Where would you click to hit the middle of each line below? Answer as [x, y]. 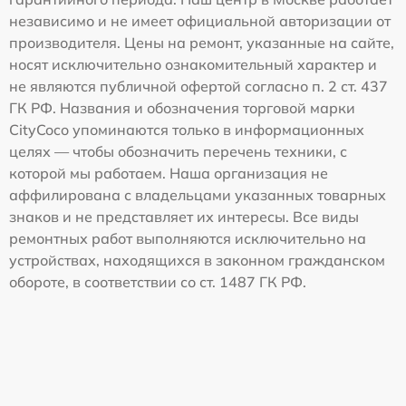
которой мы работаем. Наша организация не [169, 173]
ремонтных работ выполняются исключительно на [188, 238]
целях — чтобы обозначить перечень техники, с [178, 151]
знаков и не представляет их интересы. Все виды [184, 217]
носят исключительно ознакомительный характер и [193, 64]
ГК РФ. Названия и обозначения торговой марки [182, 108]
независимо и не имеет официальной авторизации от [200, 21]
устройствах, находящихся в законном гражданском [197, 260]
